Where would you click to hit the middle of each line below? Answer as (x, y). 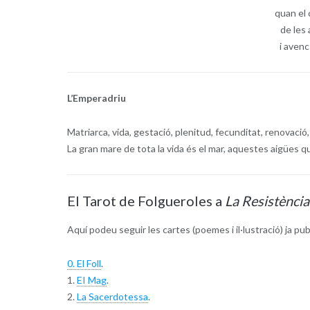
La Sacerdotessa (112, 296)
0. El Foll (84, 263)
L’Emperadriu (96, 98)
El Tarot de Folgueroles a (146, 201)
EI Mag (91, 280)
